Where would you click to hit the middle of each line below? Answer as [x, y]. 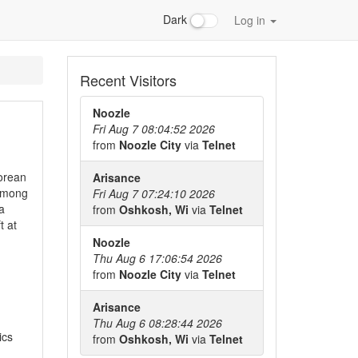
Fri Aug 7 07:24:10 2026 [153, 193]
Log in [251, 20]
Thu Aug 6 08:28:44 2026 [157, 323]
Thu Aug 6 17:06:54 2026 [157, 258]
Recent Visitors [128, 80]
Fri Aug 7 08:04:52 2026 [153, 129]
